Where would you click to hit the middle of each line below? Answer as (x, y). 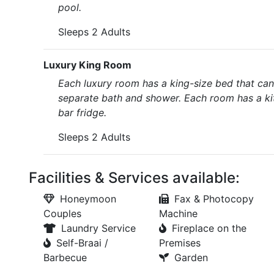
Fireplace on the (209, 228)
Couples (62, 213)
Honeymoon (88, 199)
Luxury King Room (87, 65)
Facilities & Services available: (134, 178)
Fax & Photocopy (214, 199)
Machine (178, 213)
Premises (180, 243)
